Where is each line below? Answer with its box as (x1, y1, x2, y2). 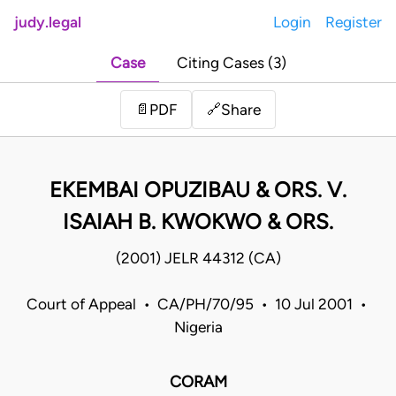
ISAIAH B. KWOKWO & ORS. (63, 209, 333, 235)
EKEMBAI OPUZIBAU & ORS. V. (49, 177, 346, 203)
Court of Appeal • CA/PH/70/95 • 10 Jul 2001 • (26, 295, 370, 314)
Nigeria (173, 318, 223, 337)
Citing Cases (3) (176, 54, 286, 72)
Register (325, 13, 382, 31)
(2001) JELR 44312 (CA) (115, 249, 281, 268)
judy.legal (14, 13, 81, 31)
